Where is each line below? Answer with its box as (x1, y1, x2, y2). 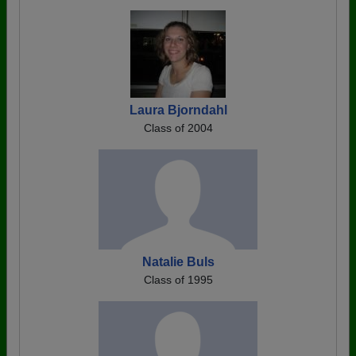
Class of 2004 (143, 122, 213, 135)
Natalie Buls (141, 255, 215, 269)
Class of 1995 (143, 273, 213, 287)
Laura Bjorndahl (129, 103, 227, 118)
